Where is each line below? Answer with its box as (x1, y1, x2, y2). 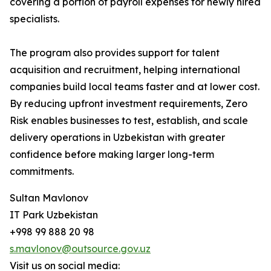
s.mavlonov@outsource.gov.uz (10, 243, 151, 255)
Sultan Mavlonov (10, 192, 88, 204)
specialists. (10, 13, 59, 25)
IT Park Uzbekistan (10, 209, 98, 221)
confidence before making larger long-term (10, 148, 214, 160)
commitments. (10, 165, 74, 177)
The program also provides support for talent (10, 47, 220, 59)
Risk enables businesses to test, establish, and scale (10, 114, 248, 126)
